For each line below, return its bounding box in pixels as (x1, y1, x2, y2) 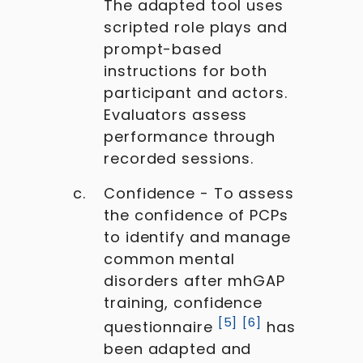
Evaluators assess (104, 105, 248, 125)
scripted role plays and (104, 17, 288, 37)
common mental (104, 249, 235, 269)
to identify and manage (104, 227, 291, 247)
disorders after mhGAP (104, 271, 285, 291)
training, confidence (104, 293, 263, 313)
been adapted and (104, 339, 252, 359)
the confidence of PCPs (104, 205, 288, 225)
